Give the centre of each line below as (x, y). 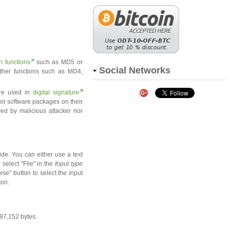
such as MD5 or (58, 62)
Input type (69, 164)
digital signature (56, 92)
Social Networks (135, 70)
